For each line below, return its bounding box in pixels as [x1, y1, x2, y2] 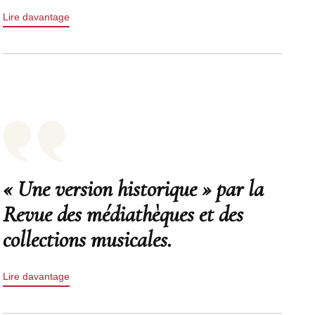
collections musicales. [3, 226, 172, 253]
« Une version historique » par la [3, 175, 264, 202]
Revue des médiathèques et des [3, 200, 244, 228]
